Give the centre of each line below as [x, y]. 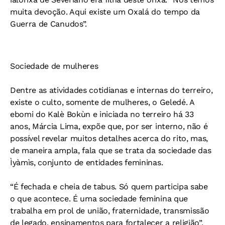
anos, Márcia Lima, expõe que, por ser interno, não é [109, 126]
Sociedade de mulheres [54, 66]
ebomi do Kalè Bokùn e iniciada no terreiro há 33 [102, 114]
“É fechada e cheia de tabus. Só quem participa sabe [109, 187]
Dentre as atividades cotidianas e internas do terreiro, [111, 90]
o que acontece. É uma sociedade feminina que [99, 199]
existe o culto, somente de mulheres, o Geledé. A [102, 102]
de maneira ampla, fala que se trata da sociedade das [111, 150]
